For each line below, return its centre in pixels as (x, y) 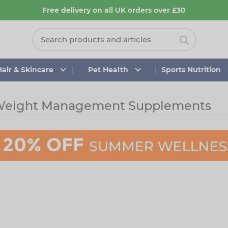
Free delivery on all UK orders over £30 (114, 10)
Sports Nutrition (191, 70)
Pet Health (108, 70)
